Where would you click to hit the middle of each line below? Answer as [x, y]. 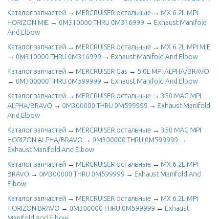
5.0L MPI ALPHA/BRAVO [173, 71]
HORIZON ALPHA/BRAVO [45, 140]
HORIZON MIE [28, 22]
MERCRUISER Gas [102, 71]
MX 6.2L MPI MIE [186, 47]
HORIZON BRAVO [33, 208]
